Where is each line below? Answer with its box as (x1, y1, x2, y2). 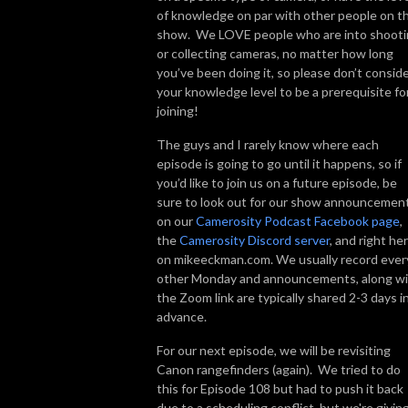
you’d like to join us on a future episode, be (157, 174, 397, 190)
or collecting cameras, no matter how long (157, 45, 393, 61)
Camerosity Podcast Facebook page (196, 212, 400, 229)
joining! (157, 102, 199, 118)
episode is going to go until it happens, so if (157, 155, 402, 171)
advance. (157, 308, 207, 324)
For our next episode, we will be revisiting (157, 342, 391, 358)
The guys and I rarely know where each (157, 136, 379, 152)
